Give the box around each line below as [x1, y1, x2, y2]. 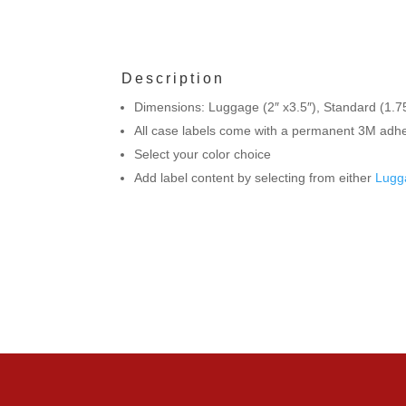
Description [121, 71, 226, 87]
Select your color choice [134, 147, 272, 162]
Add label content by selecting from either [134, 170, 376, 186]
